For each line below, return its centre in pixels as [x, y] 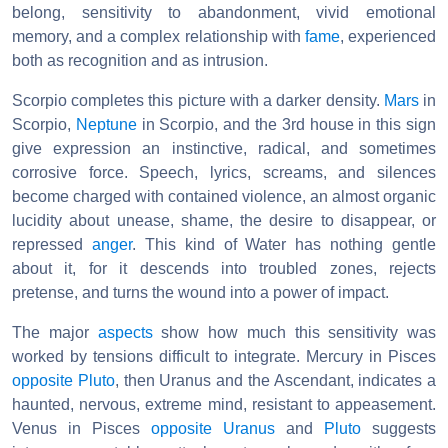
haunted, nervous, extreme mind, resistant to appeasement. [224, 404]
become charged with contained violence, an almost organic [224, 196]
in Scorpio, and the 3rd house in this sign [286, 124]
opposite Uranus [213, 428]
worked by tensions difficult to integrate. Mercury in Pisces [224, 356]
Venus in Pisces [81, 428]
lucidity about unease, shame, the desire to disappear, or [224, 220]
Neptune [106, 124]
